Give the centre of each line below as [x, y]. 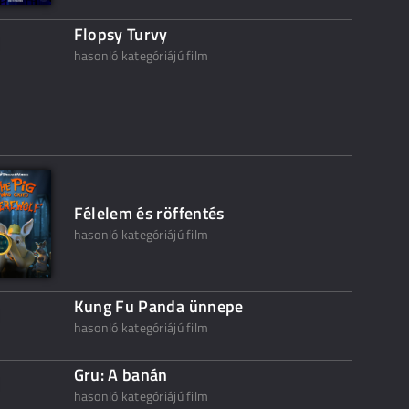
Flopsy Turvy [121, 34]
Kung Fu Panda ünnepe [158, 306]
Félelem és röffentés [149, 213]
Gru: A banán [121, 375]
